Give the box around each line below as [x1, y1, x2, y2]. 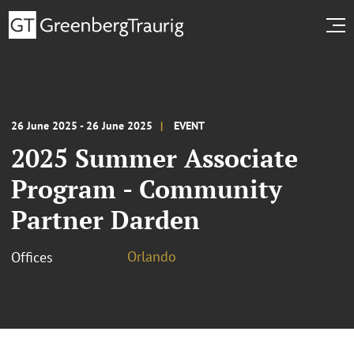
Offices [11, 247, 53, 266]
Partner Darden [11, 202, 200, 236]
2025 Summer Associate [11, 141, 298, 175]
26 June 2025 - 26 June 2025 [11, 118, 153, 133]
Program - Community [11, 171, 282, 205]
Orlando [127, 247, 176, 265]
